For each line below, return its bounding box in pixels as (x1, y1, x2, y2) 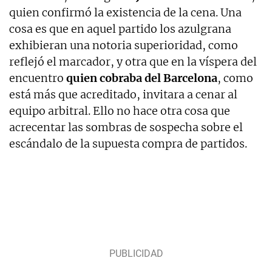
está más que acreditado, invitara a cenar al (9, 87, 237, 102)
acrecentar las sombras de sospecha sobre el (9, 120, 243, 135)
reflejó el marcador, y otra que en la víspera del (9, 55, 257, 69)
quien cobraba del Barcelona (66, 71, 217, 86)
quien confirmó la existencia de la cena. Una (9, 5, 242, 20)
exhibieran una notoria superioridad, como (9, 38, 238, 53)
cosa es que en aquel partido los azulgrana (9, 22, 231, 36)
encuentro (9, 71, 66, 86)
